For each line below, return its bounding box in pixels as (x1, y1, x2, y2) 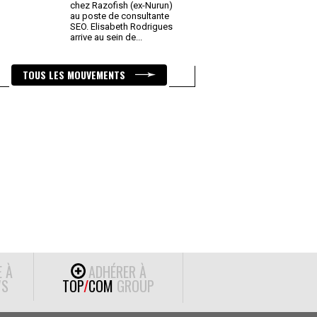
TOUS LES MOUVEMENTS (23, 67, 128, 82)
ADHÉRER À (88, 261, 146, 282)
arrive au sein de (70, 32, 138, 42)
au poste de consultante (70, 11, 169, 21)
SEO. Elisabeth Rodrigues (70, 21, 173, 32)
